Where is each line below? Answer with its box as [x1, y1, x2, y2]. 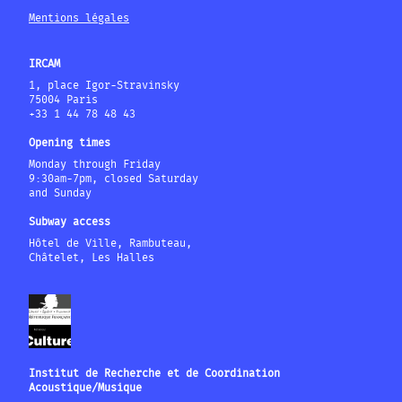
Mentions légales [29, 9, 129, 27]
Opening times [29, 135, 110, 152]
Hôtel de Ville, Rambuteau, [29, 235, 192, 252]
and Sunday [29, 185, 92, 202]
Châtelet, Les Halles [29, 249, 154, 267]
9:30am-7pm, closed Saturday [29, 170, 198, 188]
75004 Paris [29, 92, 98, 109]
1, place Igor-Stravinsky [29, 77, 179, 94]
